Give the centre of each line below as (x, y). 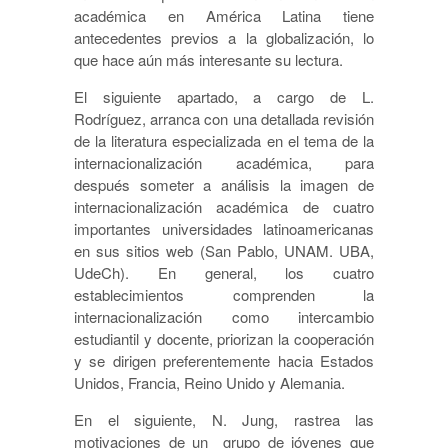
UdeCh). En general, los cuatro (224, 273)
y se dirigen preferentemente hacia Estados (224, 361)
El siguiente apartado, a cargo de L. (224, 97)
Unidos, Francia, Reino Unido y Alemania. (209, 383)
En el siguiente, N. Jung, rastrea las (224, 420)
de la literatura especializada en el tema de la (224, 141)
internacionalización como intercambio (224, 317)
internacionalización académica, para (224, 163)
